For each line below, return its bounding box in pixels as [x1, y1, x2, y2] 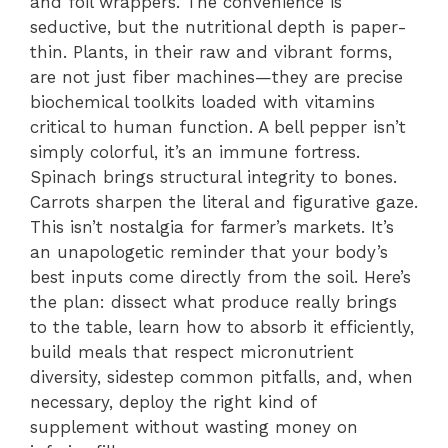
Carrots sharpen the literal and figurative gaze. [30, 191, 418, 212]
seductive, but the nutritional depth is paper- [30, 16, 407, 37]
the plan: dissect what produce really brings [30, 291, 397, 312]
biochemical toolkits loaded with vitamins [30, 91, 375, 112]
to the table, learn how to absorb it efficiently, [30, 316, 414, 337]
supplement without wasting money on [30, 416, 358, 437]
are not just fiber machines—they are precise [30, 66, 403, 87]
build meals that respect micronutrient [30, 341, 354, 362]
